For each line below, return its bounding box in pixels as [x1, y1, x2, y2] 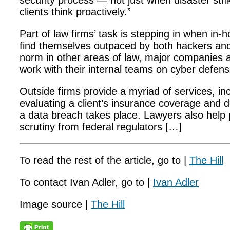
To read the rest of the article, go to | [20, 155, 189, 166]
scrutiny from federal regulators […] [20, 121, 182, 132]
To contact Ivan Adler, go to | [20, 177, 153, 188]
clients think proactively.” [20, 6, 131, 17]
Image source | [20, 199, 91, 210]
